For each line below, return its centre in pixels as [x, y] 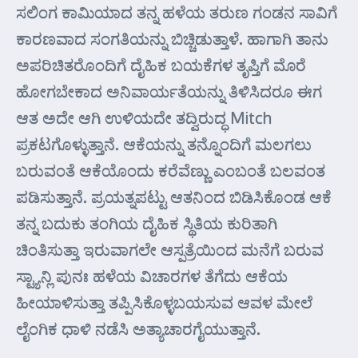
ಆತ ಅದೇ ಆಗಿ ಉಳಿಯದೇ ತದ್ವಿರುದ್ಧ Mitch [144, 117]
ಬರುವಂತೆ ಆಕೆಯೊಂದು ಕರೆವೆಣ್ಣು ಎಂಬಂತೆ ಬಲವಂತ [171, 170]
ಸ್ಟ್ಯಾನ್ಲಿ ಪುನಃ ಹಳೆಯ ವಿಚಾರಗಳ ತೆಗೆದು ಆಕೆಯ [152, 276]
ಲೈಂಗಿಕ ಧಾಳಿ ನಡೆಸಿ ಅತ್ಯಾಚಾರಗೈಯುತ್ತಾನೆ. [138, 328]
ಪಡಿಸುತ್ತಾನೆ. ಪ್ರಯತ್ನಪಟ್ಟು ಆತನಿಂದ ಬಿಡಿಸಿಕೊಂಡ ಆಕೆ [174, 197]
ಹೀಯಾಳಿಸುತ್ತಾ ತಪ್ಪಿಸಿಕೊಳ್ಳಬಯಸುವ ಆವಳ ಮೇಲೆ [164, 302]
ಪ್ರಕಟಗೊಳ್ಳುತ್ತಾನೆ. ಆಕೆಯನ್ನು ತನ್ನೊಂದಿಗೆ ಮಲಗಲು [164, 144]
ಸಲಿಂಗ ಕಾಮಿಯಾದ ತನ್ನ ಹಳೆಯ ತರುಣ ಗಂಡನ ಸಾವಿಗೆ [177, 12]
